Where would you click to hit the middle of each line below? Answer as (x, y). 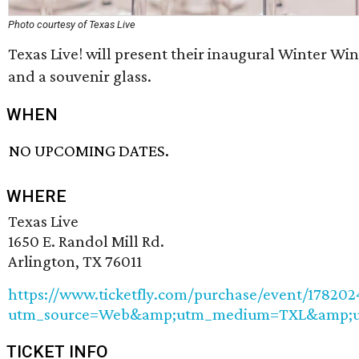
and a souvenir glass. (80, 76)
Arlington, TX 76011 (75, 261)
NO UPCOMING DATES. (89, 150)
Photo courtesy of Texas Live (72, 24)
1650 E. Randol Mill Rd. (86, 241)
